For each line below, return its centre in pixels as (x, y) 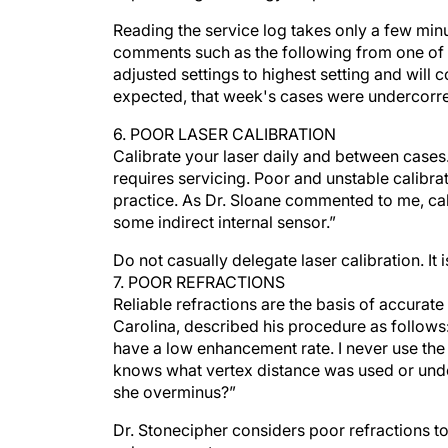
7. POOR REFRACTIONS (199, 262)
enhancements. (169, 432)
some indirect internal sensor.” (224, 202)
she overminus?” (174, 372)
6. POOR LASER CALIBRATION (224, 114)
